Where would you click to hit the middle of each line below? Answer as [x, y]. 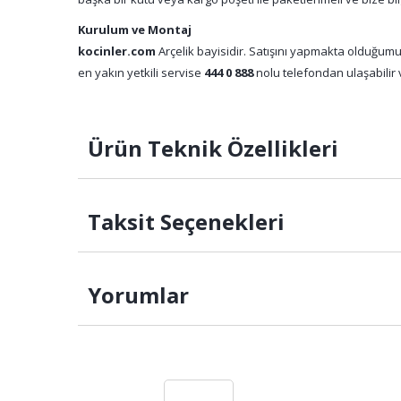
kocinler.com [117, 51]
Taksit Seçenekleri [183, 222]
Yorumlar [136, 295]
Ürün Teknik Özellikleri [210, 148]
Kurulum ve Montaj [135, 30]
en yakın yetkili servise [141, 73]
